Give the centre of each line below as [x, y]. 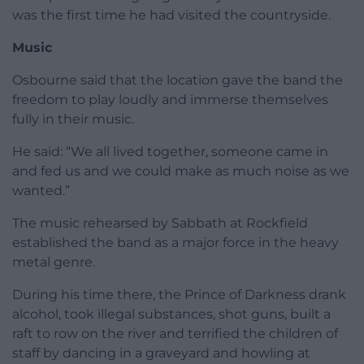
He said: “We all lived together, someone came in [170, 152]
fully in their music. [73, 119]
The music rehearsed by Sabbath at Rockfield [160, 223]
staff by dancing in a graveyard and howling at [161, 353]
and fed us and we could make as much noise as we [181, 171]
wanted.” [41, 191]
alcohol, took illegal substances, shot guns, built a [171, 314]
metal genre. [54, 262]
